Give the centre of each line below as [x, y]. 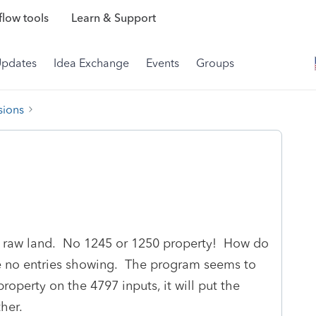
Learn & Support [113, 18]
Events [163, 63]
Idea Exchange [91, 63]
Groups [215, 63]
